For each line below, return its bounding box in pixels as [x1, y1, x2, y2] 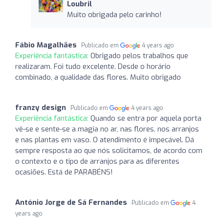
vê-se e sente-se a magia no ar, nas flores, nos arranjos [15, 124, 199, 134]
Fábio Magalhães [15, 40, 77, 50]
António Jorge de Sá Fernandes [15, 197, 127, 207]
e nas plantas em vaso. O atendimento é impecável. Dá [15, 134, 194, 145]
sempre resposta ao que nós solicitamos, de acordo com [15, 145, 202, 155]
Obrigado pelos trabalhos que [90, 50, 188, 61]
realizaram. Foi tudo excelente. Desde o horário [15, 61, 171, 71]
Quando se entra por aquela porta [90, 113, 201, 123]
